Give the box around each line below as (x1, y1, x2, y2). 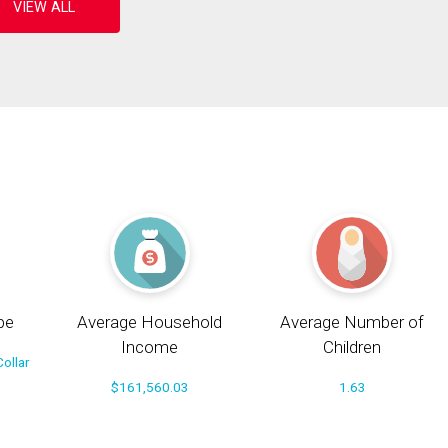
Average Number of (280, 312, 425, 333)
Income (121, 337, 179, 358)
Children (323, 337, 382, 358)
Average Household (77, 312, 223, 333)
